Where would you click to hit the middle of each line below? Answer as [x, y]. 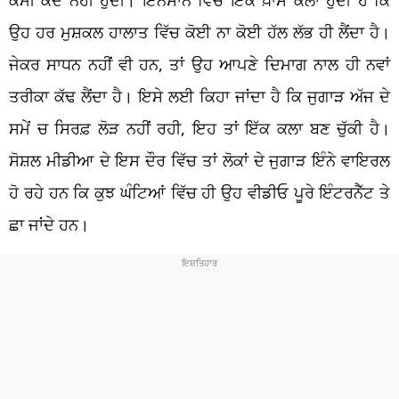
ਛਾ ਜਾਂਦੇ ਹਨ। [49, 224]
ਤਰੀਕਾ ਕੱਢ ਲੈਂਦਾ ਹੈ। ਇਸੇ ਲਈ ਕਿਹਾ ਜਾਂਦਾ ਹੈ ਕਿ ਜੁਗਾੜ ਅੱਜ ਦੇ [199, 96]
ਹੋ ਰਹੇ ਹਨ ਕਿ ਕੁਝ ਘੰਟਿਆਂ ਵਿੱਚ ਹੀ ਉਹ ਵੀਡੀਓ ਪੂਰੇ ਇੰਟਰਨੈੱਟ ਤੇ [199, 192]
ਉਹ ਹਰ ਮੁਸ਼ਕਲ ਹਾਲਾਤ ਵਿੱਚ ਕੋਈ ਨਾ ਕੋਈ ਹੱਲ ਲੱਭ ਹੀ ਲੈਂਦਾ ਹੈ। [199, 32]
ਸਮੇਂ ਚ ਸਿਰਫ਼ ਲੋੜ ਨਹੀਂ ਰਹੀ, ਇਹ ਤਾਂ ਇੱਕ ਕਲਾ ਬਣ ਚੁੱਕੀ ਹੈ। [199, 128]
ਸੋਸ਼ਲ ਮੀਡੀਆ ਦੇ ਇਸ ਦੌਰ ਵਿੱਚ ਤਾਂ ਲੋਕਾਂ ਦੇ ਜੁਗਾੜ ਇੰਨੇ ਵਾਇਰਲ [199, 160]
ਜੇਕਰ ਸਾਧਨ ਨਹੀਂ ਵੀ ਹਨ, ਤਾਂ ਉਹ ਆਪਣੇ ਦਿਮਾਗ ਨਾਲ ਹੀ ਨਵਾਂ [199, 64]
